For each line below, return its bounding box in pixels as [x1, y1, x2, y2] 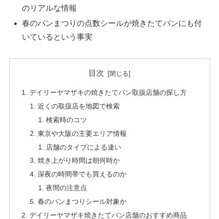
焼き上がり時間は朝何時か [38, 156, 120, 165]
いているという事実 [22, 32, 93, 41]
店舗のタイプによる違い [46, 143, 122, 151]
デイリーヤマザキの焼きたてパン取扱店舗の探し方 [29, 88, 187, 97]
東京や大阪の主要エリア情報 [38, 129, 127, 137]
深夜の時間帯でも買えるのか [38, 170, 127, 178]
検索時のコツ [46, 115, 88, 124]
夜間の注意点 [46, 184, 88, 192]
